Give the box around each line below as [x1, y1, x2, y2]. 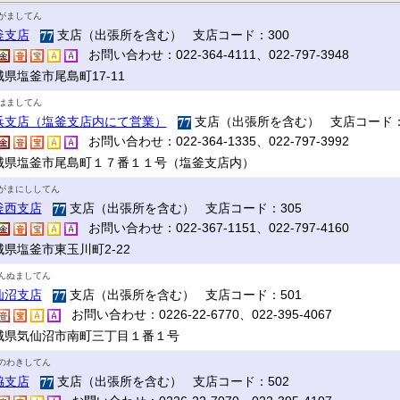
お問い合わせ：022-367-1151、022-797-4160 [77, 221, 349, 235]
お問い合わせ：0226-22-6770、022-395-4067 [60, 307, 332, 321]
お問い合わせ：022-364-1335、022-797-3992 [77, 134, 349, 148]
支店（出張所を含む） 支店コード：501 [65, 287, 302, 302]
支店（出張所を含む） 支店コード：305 [65, 201, 302, 215]
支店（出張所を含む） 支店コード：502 [53, 374, 289, 388]
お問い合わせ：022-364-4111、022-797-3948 [77, 47, 349, 62]
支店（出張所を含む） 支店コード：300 [53, 28, 289, 42]
